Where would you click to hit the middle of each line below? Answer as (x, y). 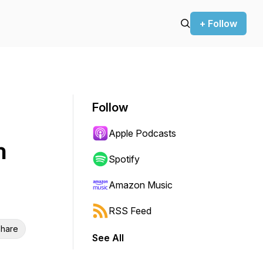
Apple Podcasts (142, 133)
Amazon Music (141, 185)
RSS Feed (130, 211)
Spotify (124, 159)
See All (108, 238)
